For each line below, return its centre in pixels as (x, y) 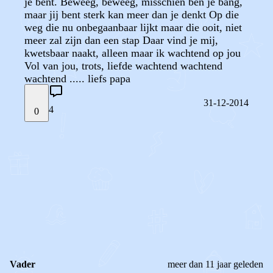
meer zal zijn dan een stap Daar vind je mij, (121, 40)
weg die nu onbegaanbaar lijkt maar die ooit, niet (133, 27)
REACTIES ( (62, 226)
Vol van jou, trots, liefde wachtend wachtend (123, 66)
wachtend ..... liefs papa (77, 79)
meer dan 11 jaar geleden (215, 264)
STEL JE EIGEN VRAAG (76, 151)
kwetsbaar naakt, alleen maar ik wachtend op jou (133, 53)
